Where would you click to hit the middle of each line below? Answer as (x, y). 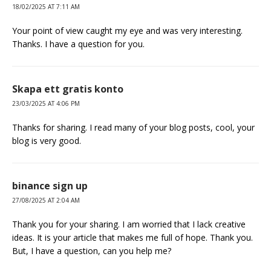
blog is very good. (47, 140)
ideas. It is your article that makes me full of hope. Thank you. (132, 237)
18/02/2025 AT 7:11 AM (46, 6)
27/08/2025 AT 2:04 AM (46, 200)
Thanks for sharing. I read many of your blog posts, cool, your (133, 127)
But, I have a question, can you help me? (92, 250)
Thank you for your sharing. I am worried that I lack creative (129, 224)
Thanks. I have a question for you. (78, 44)
